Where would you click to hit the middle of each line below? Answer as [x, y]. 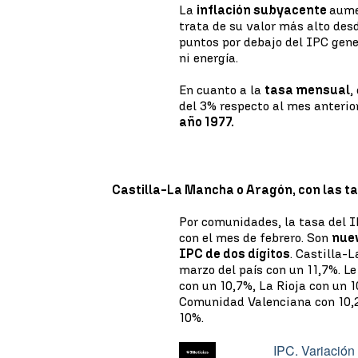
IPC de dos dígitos [235, 254]
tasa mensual [308, 90]
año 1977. [207, 122]
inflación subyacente [263, 10]
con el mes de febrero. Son [256, 238]
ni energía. [209, 58]
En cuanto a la [222, 90]
